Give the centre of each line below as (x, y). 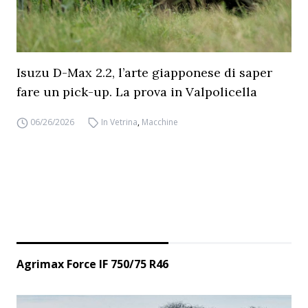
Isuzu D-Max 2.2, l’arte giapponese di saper (144, 73)
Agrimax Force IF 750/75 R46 (92, 264)
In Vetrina (120, 122)
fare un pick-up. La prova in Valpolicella (137, 92)
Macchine (160, 122)
